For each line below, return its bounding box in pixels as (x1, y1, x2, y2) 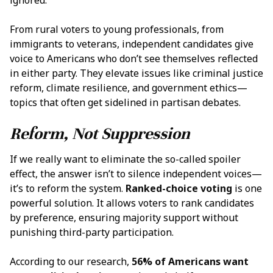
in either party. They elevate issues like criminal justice (10, 66, 263, 80)
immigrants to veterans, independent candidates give (10, 37, 253, 51)
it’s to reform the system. (10, 182, 126, 196)
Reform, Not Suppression (10, 123, 190, 144)
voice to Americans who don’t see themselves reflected (10, 51, 258, 65)
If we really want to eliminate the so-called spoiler (10, 152, 241, 166)
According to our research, (10, 255, 132, 269)
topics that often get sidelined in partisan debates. (10, 95, 241, 109)
